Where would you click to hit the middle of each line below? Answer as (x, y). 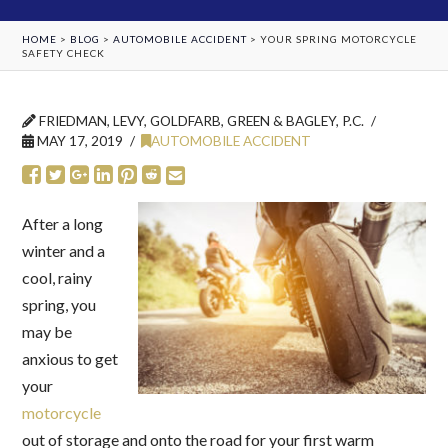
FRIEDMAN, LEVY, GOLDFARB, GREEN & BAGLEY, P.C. (200, 120)
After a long (63, 224)
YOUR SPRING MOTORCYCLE (339, 38)
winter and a (64, 251)
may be (47, 332)
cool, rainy (57, 278)
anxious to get (70, 359)
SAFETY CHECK (64, 52)
